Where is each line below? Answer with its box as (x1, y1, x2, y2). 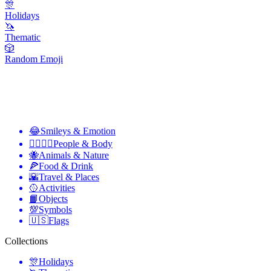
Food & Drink (39, 161, 93, 171)
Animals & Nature (39, 150, 109, 160)
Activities (39, 183, 75, 193)
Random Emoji (5, 54, 63, 64)
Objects (39, 194, 68, 204)
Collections (5, 236, 48, 246)
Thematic (5, 32, 41, 42)
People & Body (53, 139, 113, 149)
